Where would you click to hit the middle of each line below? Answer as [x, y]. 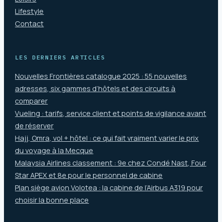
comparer [31, 101]
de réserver [34, 125]
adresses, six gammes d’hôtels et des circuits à [95, 88]
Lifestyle [29, 11]
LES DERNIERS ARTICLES [60, 57]
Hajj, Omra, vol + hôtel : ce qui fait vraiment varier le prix [107, 138]
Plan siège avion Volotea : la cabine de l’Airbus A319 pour [109, 187]
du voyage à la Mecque [54, 150]
